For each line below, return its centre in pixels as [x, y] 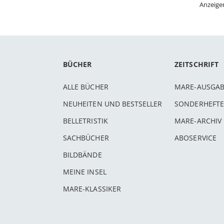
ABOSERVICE [195, 138]
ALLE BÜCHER [86, 87]
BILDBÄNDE [82, 155]
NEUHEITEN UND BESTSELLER [113, 104]
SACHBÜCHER [86, 138]
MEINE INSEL [85, 172]
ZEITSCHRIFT [196, 64]
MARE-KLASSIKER [92, 189]
